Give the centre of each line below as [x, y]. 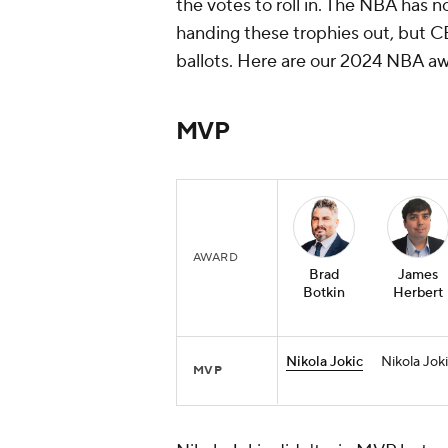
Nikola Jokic [324, 362]
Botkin [324, 293]
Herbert [418, 293]
